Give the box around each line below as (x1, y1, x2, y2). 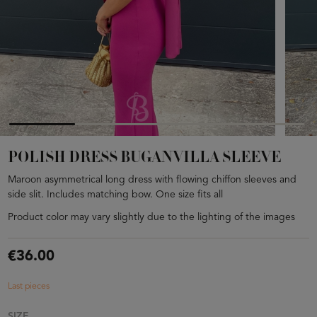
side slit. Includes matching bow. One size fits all (7, 189, 223, 200)
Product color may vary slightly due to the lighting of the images (7, 212, 295, 223)
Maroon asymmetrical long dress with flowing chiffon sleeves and (7, 174, 296, 185)
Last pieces (7, 282, 50, 292)
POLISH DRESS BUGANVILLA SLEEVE (7, 149, 281, 167)
